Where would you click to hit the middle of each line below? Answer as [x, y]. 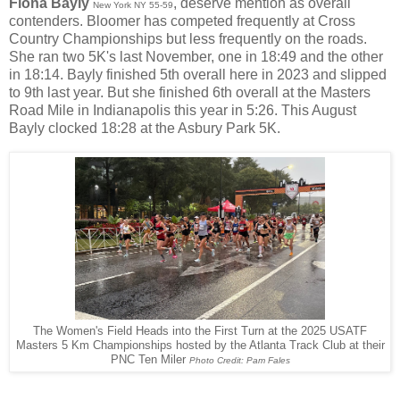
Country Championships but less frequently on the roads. [188, 38]
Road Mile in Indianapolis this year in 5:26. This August [183, 110]
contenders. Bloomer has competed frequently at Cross [182, 21]
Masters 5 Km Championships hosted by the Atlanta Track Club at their [200, 345]
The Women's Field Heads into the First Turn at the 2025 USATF [200, 331]
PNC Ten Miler [150, 359]
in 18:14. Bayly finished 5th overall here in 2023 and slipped [198, 74]
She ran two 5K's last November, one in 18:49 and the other [196, 56]
